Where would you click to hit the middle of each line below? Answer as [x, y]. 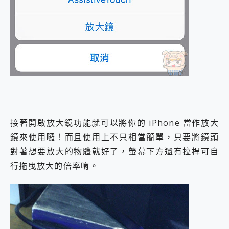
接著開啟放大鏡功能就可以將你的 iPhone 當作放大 [114, 123]
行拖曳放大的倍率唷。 [54, 166]
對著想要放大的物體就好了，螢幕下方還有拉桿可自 [114, 152]
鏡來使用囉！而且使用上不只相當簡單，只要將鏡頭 [114, 137]
